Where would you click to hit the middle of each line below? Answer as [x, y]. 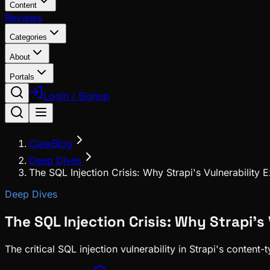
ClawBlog [51, 143]
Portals [22, 77]
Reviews [24, 17]
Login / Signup [77, 96]
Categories [28, 37]
